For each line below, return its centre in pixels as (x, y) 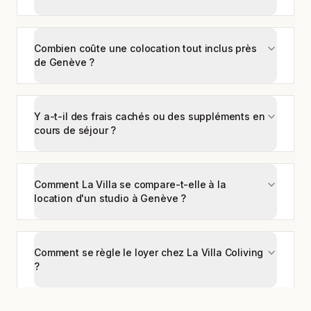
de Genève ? (65, 62)
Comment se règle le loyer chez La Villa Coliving (149, 252)
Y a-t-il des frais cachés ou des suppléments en (150, 116)
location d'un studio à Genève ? (110, 198)
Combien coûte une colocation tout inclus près (145, 48)
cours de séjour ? (75, 130)
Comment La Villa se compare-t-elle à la (130, 184)
